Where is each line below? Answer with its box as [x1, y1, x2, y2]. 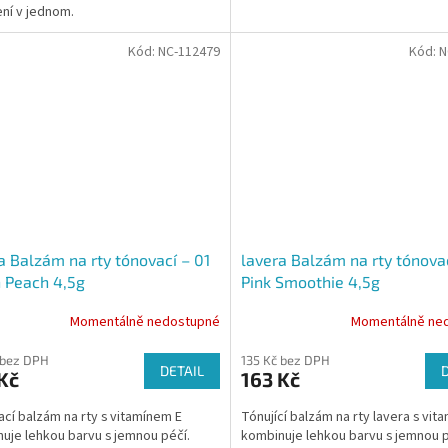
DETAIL [159, 361, 204, 379]
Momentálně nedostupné [69, 312, 220, 333]
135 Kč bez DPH [240, 351, 330, 368]
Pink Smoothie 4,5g [240, 271, 380, 291]
